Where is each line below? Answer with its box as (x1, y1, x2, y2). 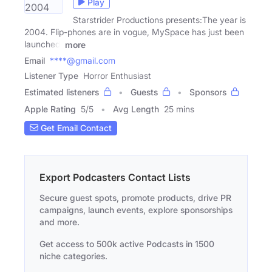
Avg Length (113, 103, 159, 114)
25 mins (164, 103, 194, 114)
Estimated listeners (24, 86, 99, 97)
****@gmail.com (50, 55, 115, 66)
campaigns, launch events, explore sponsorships (39, 204, 233, 215)
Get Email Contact (38, 123, 112, 134)
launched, (24, 39, 63, 50)
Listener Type (24, 70, 78, 81)
